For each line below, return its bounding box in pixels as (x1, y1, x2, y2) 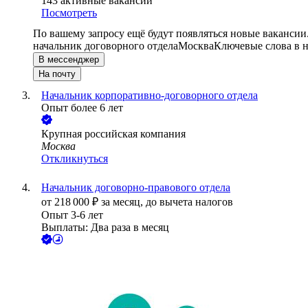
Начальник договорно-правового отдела (41, 181, 230, 194)
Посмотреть (41, 7, 97, 19)
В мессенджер (38, 54, 99, 65)
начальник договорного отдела (33, 40, 178, 52)
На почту (38, 69, 76, 80)
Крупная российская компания (41, 128, 186, 140)
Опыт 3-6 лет (41, 209, 103, 221)
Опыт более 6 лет (41, 102, 123, 114)
